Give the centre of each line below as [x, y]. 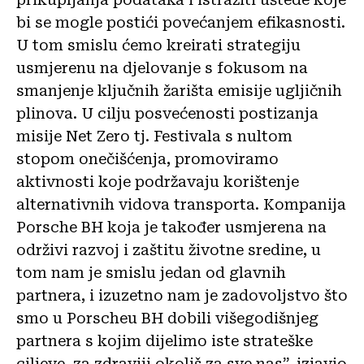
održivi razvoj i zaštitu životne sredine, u [169, 250]
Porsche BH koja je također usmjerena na [171, 227]
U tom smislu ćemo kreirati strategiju [158, 45]
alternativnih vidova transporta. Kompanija [181, 205]
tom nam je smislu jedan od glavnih [151, 273]
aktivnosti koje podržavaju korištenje [158, 182]
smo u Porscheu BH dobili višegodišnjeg [167, 318]
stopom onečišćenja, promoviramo [147, 159]
